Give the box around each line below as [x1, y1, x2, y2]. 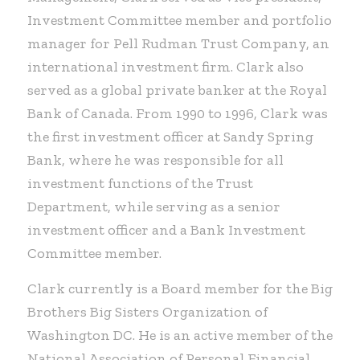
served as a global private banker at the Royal [27, 80, 327, 99]
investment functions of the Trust [27, 174, 253, 192]
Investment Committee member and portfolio [27, 10, 332, 29]
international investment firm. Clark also [27, 57, 304, 76]
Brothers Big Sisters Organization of [27, 302, 268, 321]
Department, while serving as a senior [27, 197, 280, 215]
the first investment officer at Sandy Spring [27, 127, 313, 145]
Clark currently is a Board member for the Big [27, 279, 333, 297]
